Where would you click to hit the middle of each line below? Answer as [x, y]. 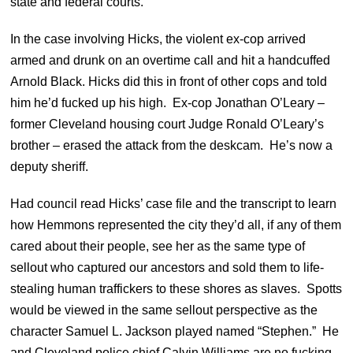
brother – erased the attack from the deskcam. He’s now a [172, 145]
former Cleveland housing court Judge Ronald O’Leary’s [167, 124]
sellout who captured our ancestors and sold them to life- [167, 267]
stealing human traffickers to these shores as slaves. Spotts [176, 288]
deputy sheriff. [54, 166]
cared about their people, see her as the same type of [158, 246]
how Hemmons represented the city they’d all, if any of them [176, 225]
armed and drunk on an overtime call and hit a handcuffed [171, 60]
